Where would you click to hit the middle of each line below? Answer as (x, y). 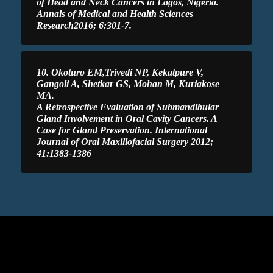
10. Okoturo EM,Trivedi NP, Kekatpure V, (120, 72)
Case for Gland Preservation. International (122, 130)
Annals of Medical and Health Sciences (115, 13)
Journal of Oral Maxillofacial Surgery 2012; (125, 141)
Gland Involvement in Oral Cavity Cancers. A (127, 118)
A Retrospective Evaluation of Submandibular (128, 107)
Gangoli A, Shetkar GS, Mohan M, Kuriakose (128, 83)
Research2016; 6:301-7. (84, 25)
